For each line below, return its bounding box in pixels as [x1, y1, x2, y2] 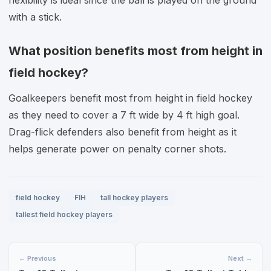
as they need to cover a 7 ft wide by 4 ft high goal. [8, 109, 240, 121]
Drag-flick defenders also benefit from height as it [8, 126, 237, 138]
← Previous [19, 254, 56, 263]
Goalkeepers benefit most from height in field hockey [8, 92, 252, 104]
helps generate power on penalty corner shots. [8, 143, 226, 155]
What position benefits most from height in [8, 44, 263, 58]
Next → [228, 254, 252, 263]
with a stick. [8, 11, 62, 23]
